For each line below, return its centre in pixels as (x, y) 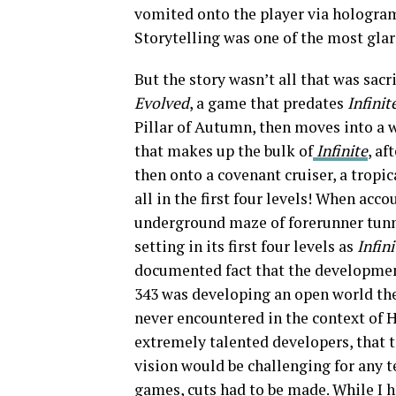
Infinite (342, 151)
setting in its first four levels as (246, 247)
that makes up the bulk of (224, 151)
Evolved (162, 103)
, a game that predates (268, 103)
